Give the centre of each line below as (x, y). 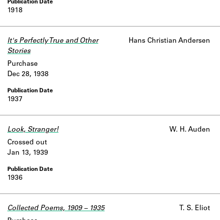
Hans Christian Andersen (169, 41)
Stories (19, 52)
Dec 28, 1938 (28, 75)
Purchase (23, 64)
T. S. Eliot (195, 209)
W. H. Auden (190, 130)
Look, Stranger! (33, 130)
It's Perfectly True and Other (53, 41)
